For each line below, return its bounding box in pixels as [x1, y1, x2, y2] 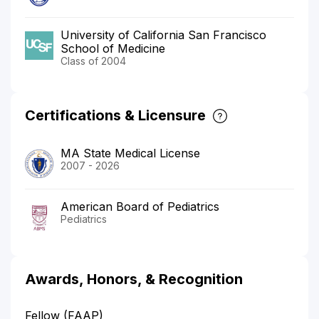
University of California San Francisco [61, 27, 266, 42]
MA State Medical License [61, 145, 200, 160]
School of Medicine [61, 41, 165, 56]
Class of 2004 [61, 54, 126, 67]
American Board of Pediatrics [61, 199, 219, 214]
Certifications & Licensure [25, 106, 206, 124]
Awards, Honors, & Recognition [25, 270, 243, 288]
